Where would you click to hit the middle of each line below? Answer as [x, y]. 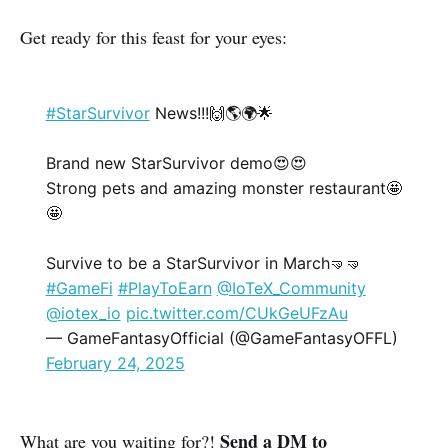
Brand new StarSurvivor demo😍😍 [176, 163]
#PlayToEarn [164, 288]
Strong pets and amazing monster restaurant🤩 [223, 188]
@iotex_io [83, 313]
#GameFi [79, 288]
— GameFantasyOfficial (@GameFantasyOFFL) [221, 338]
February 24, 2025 [115, 363]
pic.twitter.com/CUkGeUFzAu [236, 313]
